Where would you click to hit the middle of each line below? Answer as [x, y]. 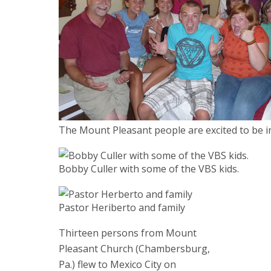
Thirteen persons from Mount [128, 233]
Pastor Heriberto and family [122, 207]
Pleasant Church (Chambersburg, [134, 249]
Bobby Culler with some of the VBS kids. [149, 169]
